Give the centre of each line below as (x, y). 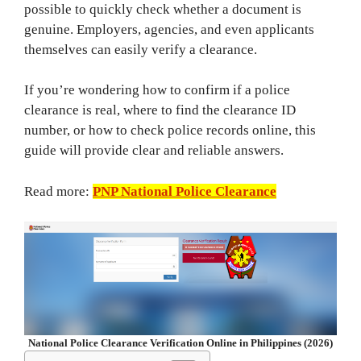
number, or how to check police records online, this (170, 130)
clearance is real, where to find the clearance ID (160, 110)
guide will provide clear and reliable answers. (154, 150)
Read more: (58, 191)
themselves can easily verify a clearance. (141, 49)
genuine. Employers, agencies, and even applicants (169, 29)
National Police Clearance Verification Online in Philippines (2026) (180, 343)
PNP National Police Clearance (185, 191)
